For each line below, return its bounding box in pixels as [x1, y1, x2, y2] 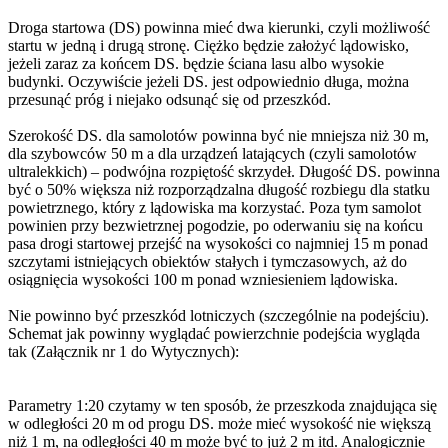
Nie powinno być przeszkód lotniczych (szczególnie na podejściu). [8, 307, 429, 325]
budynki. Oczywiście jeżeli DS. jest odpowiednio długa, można [8, 73, 409, 91]
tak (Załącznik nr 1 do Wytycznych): [8, 343, 239, 361]
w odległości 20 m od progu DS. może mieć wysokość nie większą [8, 415, 431, 433]
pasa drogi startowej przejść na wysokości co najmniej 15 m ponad [8, 235, 428, 253]
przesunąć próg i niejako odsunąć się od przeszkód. [8, 91, 331, 109]
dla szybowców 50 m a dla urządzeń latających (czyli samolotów [8, 145, 417, 163]
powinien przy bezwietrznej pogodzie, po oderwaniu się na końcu [8, 217, 423, 235]
